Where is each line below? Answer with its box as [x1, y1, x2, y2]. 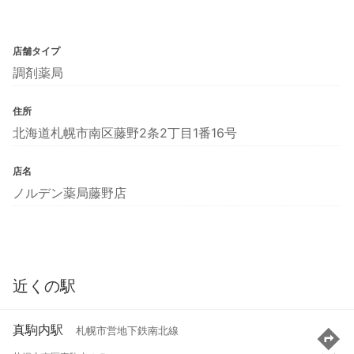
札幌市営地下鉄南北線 [76, 325, 179, 337]
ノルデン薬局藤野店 [13, 184, 126, 201]
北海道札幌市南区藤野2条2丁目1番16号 [13, 124, 237, 141]
